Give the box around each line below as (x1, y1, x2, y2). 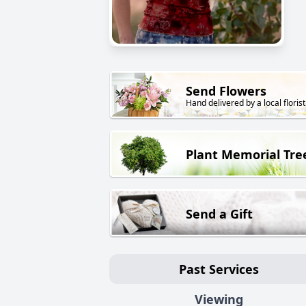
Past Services (178, 260, 259, 277)
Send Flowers (186, 83, 266, 100)
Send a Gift (186, 205, 253, 222)
